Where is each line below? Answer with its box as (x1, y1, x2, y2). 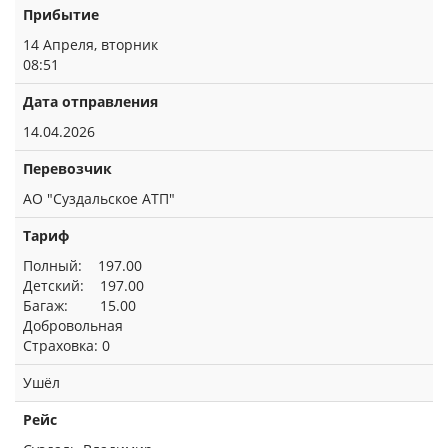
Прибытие (23, 5, 99, 24)
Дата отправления (23, 92, 158, 111)
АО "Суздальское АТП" (23, 189, 175, 208)
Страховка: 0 (23, 336, 110, 355)
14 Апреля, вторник (23, 35, 158, 54)
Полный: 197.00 (23, 256, 142, 275)
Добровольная (23, 316, 123, 335)
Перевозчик (23, 159, 112, 178)
